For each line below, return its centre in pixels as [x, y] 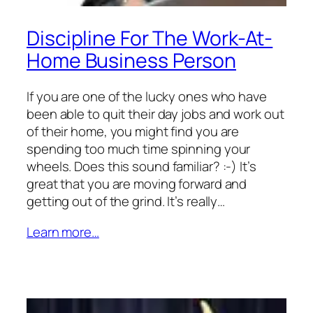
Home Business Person [131, 60]
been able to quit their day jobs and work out [155, 114]
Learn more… [63, 232]
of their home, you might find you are [133, 132]
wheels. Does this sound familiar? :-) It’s [141, 167]
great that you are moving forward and [137, 184]
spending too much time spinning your [139, 149]
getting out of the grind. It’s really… [126, 202]
